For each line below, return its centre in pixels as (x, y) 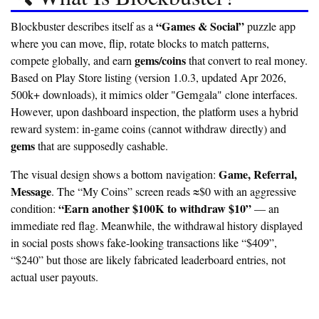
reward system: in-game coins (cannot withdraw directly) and (148, 129)
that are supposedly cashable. (101, 146)
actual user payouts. (54, 277)
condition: (35, 209)
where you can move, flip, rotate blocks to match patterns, (140, 44)
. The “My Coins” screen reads (122, 192)
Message (31, 192)
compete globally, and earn (73, 61)
